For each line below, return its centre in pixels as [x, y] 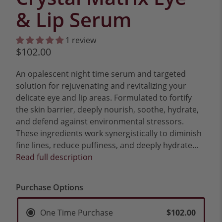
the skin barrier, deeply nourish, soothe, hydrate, [108, 110]
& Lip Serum [74, 20]
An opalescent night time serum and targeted [101, 74]
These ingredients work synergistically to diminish [109, 134]
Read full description [55, 157]
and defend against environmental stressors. [100, 122]
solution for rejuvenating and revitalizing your [101, 86]
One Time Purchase [76, 212]
